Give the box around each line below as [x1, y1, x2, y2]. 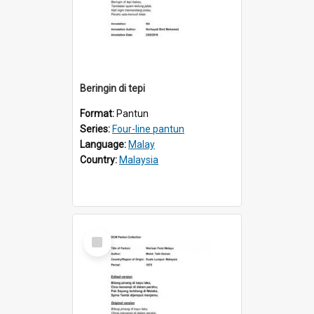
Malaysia [119, 153, 158, 165]
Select [86, 227, 116, 240]
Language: [80, 138, 128, 150]
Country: [80, 153, 119, 165]
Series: [80, 123, 112, 135]
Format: [80, 107, 116, 119]
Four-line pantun [112, 123, 184, 135]
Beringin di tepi [80, 82, 145, 94]
